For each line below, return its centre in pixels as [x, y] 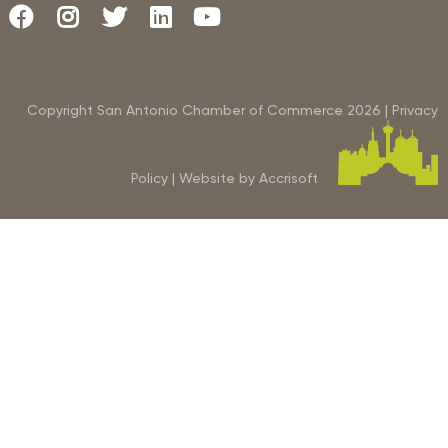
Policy [149, 177]
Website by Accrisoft [248, 177]
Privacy [415, 109]
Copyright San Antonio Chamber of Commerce [187, 109]
